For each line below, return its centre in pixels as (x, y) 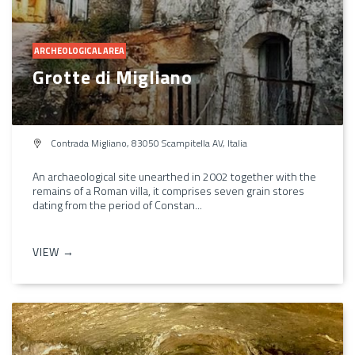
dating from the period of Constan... (117, 204)
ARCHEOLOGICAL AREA (79, 50)
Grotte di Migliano (113, 76)
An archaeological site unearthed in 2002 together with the (174, 176)
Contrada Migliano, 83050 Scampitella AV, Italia (148, 143)
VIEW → (53, 251)
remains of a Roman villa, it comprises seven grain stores (168, 190)
